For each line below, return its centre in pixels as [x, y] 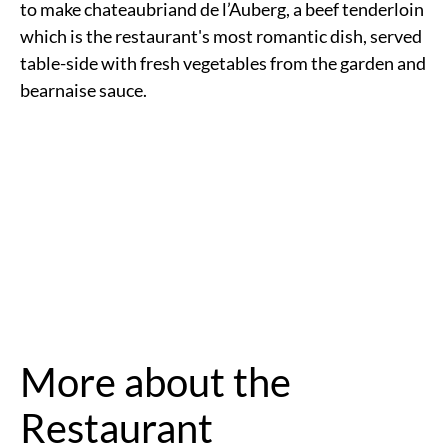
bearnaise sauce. [83, 89]
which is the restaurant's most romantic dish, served [221, 35]
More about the [155, 381]
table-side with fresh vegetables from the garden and [223, 62]
